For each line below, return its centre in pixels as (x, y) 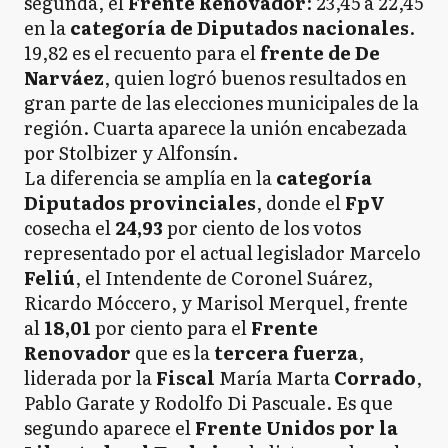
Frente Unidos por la (296, 427)
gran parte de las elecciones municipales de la (221, 102)
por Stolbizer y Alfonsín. (131, 152)
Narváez (64, 77)
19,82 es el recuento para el (142, 52)
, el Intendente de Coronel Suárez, (224, 277)
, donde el (300, 202)
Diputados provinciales (140, 202)
